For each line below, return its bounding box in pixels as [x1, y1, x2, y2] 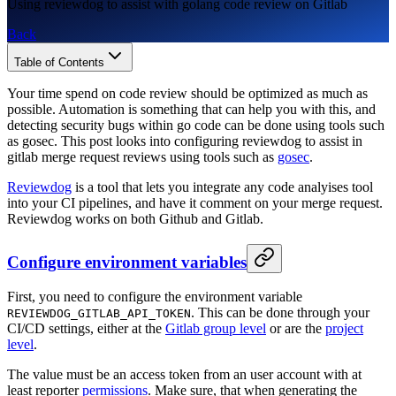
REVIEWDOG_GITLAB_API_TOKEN [7, 307, 191, 321]
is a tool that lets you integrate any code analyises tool [72, 179, 373, 194]
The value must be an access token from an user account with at [7, 367, 362, 383]
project [325, 321, 363, 337]
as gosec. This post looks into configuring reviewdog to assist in [7, 133, 362, 148]
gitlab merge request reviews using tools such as [7, 148, 278, 164]
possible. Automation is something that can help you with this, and [7, 101, 376, 117]
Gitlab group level [165, 321, 266, 337]
